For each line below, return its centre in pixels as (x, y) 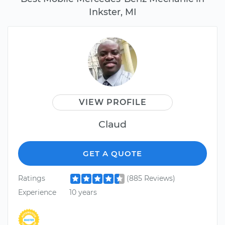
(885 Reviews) (151, 179)
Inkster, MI (113, 12)
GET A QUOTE (113, 154)
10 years (83, 192)
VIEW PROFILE (113, 102)
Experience (37, 192)
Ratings (32, 179)
